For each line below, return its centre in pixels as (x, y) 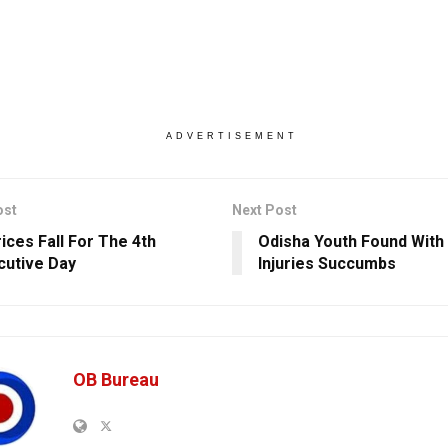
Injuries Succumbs (326, 264)
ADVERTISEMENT (231, 136)
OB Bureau (116, 380)
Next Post (264, 210)
